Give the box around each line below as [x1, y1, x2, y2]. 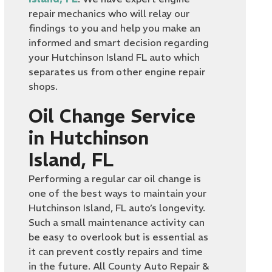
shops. [29, 80, 61, 93]
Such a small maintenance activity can [29, 216, 205, 229]
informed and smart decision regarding [29, 36, 209, 49]
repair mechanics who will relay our [29, 7, 190, 20]
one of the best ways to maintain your [29, 187, 207, 200]
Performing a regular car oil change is [29, 172, 202, 185]
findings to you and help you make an [29, 22, 201, 35]
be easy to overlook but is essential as [29, 231, 209, 243]
